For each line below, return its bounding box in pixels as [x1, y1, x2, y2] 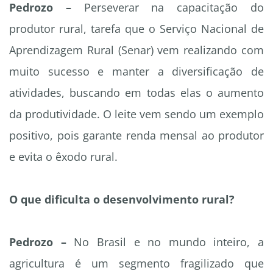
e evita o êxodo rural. [9, 149, 118, 165]
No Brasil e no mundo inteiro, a [66, 235, 264, 250]
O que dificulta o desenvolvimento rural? [9, 192, 235, 207]
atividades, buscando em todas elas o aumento [9, 85, 264, 101]
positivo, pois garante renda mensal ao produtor [9, 128, 264, 143]
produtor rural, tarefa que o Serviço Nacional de [9, 21, 264, 37]
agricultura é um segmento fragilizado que [9, 256, 264, 271]
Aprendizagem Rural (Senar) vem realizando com [9, 43, 264, 58]
